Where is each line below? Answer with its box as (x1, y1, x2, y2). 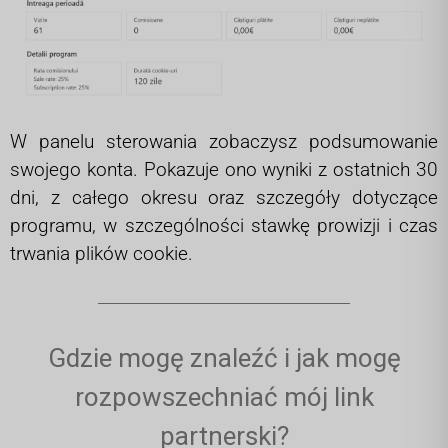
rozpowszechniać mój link (74, 381, 374, 412)
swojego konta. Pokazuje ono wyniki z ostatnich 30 (10, 157, 438, 181)
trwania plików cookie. (10, 241, 193, 265)
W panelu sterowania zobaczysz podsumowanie (10, 129, 438, 153)
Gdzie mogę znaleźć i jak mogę (47, 342, 401, 373)
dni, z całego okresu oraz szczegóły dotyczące (10, 185, 438, 209)
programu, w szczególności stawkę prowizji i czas (10, 213, 438, 237)
